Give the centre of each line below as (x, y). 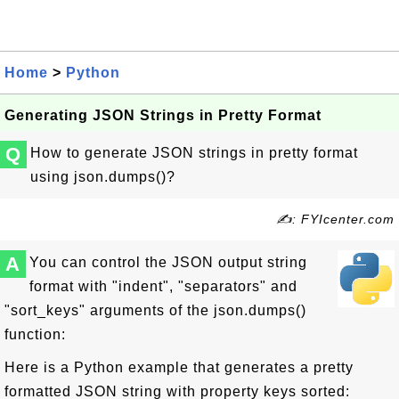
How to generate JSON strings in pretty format (194, 153)
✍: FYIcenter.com (335, 219)
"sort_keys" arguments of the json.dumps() (155, 310)
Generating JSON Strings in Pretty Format (163, 115)
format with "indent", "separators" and (163, 286)
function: (35, 334)
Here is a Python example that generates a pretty (179, 367)
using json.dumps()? (103, 177)
